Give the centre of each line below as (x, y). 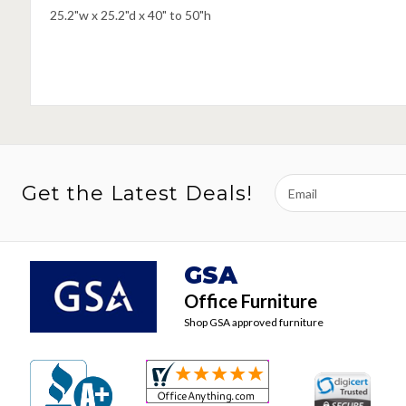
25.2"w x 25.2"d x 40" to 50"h (130, 15)
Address (299, 203)
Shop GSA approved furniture (253, 323)
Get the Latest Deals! (137, 193)
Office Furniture (250, 301)
